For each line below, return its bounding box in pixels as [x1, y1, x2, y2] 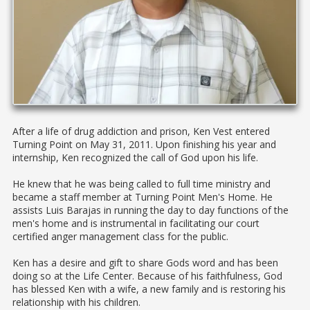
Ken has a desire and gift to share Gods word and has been [12, 256, 278, 270]
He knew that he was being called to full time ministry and [12, 177, 271, 191]
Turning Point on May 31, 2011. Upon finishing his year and [12, 138, 276, 152]
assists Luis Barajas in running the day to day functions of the [12, 203, 289, 217]
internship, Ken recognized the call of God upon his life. [12, 151, 258, 165]
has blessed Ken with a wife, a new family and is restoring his [12, 282, 286, 296]
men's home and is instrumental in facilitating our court [12, 217, 259, 230]
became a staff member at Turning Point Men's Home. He [12, 190, 273, 204]
